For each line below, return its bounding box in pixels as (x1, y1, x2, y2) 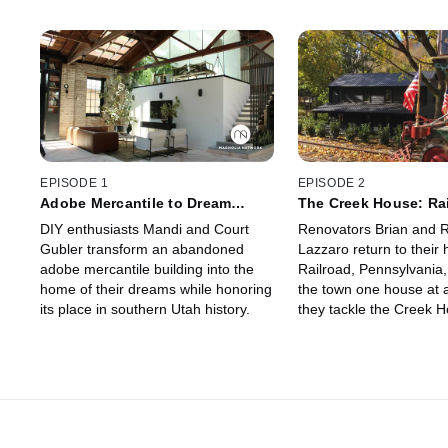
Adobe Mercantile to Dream (40, 195, 232, 212)
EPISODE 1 (40, 176, 109, 191)
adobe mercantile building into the (40, 261, 254, 278)
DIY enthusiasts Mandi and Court (40, 221, 249, 238)
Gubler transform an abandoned (40, 241, 244, 258)
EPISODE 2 (297, 176, 366, 191)
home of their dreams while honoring (40, 281, 272, 298)
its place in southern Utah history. (40, 301, 250, 318)
